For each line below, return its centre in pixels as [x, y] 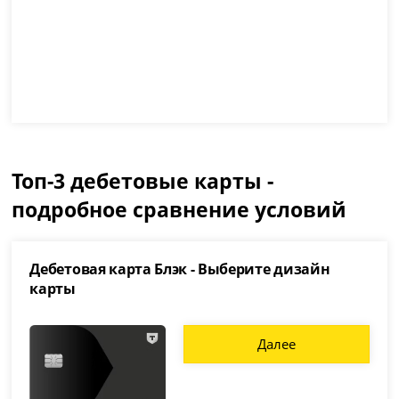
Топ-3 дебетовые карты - [143, 181]
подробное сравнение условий [179, 210]
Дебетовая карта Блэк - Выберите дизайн [180, 269]
